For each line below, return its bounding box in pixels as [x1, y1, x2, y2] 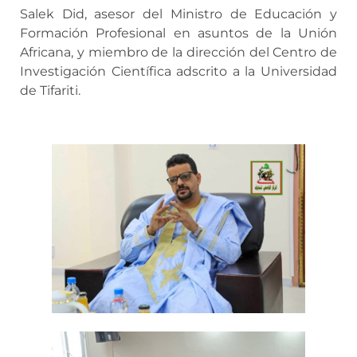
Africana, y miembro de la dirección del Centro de [20, 45, 337, 61]
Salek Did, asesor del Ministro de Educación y [20, 6, 337, 22]
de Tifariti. [20, 83, 80, 99]
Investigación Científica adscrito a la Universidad [20, 64, 337, 80]
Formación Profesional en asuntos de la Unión [20, 25, 337, 41]
